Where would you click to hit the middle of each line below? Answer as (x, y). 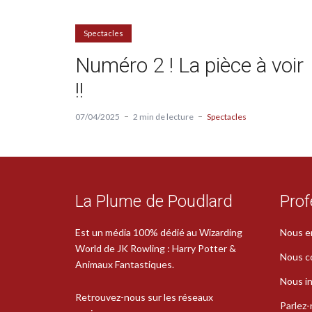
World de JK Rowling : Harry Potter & (156, 248)
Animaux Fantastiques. (125, 264)
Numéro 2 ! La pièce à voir (189, 65)
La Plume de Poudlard (154, 201)
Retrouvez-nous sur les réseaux (144, 297)
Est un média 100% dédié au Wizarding (159, 232)
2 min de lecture (163, 116)
